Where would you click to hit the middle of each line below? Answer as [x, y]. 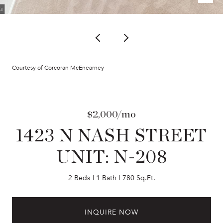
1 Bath [106, 178]
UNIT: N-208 [111, 157]
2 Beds [79, 178]
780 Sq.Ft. [139, 178]
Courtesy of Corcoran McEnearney [58, 68]
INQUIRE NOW [111, 212]
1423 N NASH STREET [111, 136]
